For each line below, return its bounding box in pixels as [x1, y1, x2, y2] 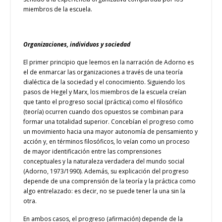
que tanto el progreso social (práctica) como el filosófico [23, 98, 183, 107]
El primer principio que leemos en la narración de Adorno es [23, 58, 194, 67]
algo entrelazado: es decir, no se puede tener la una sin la [23, 187, 186, 196]
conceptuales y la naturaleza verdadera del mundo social [23, 157, 185, 166]
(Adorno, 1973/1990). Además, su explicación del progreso [23, 167, 189, 176]
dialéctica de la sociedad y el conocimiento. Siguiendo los [23, 78, 185, 87]
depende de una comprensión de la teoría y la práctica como [23, 177, 196, 186]
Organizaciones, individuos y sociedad [23, 40, 131, 49]
